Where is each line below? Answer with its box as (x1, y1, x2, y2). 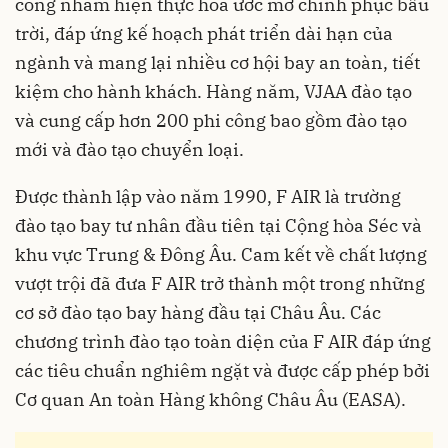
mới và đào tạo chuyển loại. (15, 138, 244, 162)
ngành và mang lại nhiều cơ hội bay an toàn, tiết (15, 51, 420, 75)
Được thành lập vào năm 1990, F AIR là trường (15, 185, 401, 209)
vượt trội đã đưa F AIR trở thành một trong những (15, 272, 425, 296)
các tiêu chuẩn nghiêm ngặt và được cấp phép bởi (15, 359, 430, 383)
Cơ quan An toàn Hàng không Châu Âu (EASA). (15, 388, 406, 412)
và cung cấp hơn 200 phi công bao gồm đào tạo (15, 109, 407, 133)
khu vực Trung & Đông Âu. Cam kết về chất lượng (15, 243, 427, 267)
